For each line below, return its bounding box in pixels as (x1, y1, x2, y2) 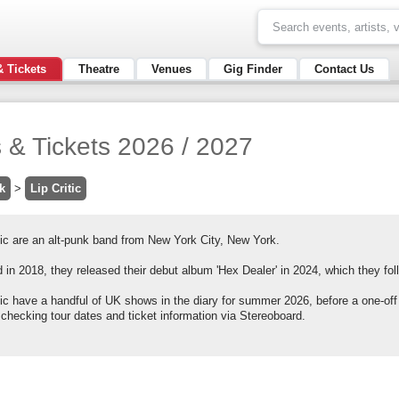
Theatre (78, 61, 119, 76)
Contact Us (314, 61, 374, 76)
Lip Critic (30, 182, 81, 195)
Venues (151, 61, 191, 76)
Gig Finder (224, 61, 282, 76)
